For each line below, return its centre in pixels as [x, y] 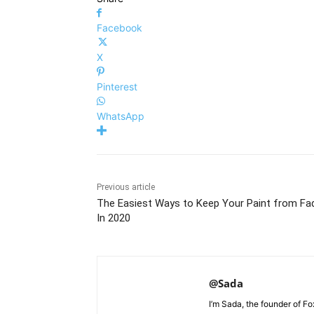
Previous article [126, 187]
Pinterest [117, 86]
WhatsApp [121, 116]
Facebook [120, 27]
